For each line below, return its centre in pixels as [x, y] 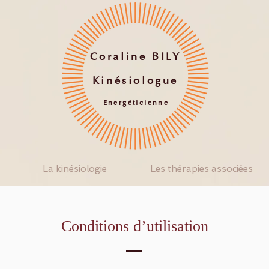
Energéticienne [136, 103]
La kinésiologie [74, 169]
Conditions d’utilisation [134, 226]
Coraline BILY [135, 58]
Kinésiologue [135, 82]
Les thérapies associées [201, 169]
